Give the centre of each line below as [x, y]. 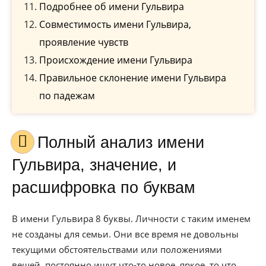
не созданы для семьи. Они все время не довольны [125, 234]
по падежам [67, 96]
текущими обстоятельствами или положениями [117, 249]
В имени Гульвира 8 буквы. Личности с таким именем [131, 218]
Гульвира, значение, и [94, 165]
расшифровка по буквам [104, 188]
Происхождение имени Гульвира [116, 60]
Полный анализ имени [43, 142]
